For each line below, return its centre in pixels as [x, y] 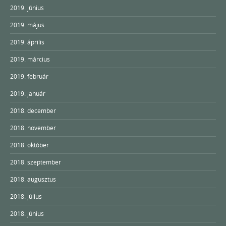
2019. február [29, 76]
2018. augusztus [33, 179]
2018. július [26, 196]
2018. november [33, 127]
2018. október [30, 145]
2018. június [27, 213]
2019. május [27, 24]
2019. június [27, 7]
